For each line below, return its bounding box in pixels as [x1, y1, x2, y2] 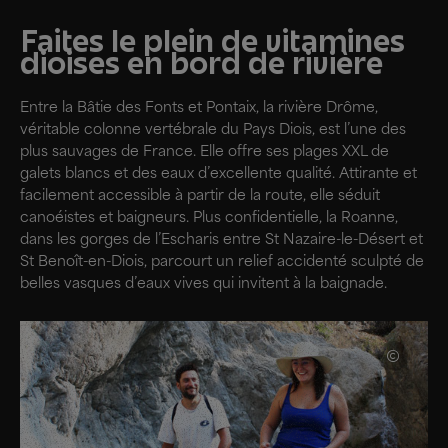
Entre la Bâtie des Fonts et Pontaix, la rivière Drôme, [20, 101, 378, 116]
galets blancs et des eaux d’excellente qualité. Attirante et [20, 167, 417, 182]
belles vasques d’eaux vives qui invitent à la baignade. [20, 277, 387, 292]
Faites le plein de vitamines [20, 31, 405, 59]
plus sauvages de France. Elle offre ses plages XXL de [20, 145, 389, 160]
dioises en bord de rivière [20, 53, 383, 81]
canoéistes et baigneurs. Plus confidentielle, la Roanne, [20, 211, 398, 226]
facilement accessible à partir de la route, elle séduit [20, 189, 380, 204]
